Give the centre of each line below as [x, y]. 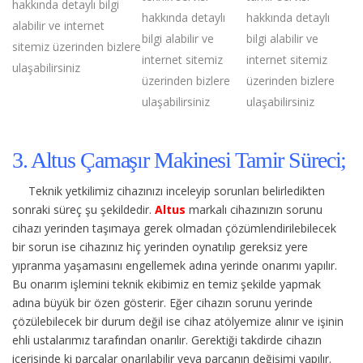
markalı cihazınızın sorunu [256, 209]
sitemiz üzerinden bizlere [77, 46]
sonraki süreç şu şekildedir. [83, 209]
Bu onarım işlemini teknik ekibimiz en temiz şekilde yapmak [167, 284]
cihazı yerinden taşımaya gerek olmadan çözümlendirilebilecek [174, 228]
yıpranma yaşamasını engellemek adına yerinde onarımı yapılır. [175, 265]
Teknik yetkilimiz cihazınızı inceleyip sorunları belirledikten [177, 190]
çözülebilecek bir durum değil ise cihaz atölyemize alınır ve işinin [178, 321]
